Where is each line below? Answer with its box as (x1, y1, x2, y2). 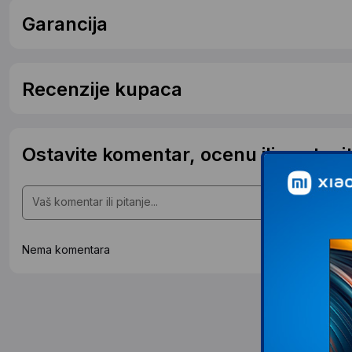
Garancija (22, 12, 108, 35)
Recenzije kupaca (22, 77, 182, 101)
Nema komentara (22, 242, 110, 256)
